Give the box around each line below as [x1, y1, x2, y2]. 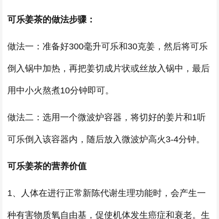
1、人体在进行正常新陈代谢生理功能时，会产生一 [7, 188, 206, 198]
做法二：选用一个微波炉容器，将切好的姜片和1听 [7, 112, 206, 122]
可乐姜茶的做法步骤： [7, 15, 95, 24]
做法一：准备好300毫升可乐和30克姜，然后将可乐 [7, 42, 208, 51]
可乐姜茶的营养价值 [7, 161, 87, 171]
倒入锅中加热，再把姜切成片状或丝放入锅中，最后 [7, 64, 210, 73]
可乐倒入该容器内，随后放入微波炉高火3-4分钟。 [7, 134, 205, 144]
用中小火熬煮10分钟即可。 [7, 86, 114, 95]
